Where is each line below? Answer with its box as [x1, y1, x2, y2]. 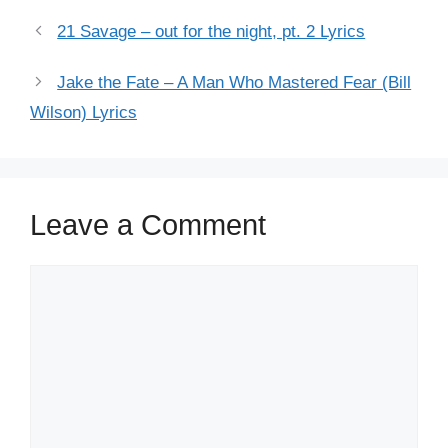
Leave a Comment [30, 208, 266, 241]
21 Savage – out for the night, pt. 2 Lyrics [57, 21, 366, 41]
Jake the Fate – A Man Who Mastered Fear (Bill [57, 72, 412, 92]
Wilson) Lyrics [30, 102, 137, 122]
